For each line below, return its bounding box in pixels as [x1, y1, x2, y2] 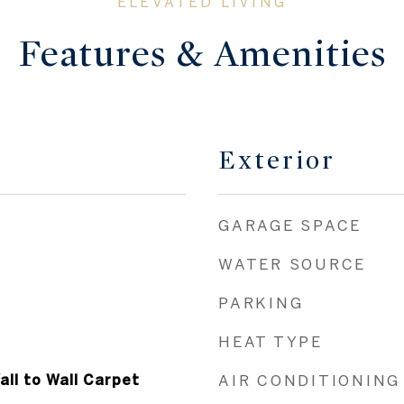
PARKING [218, 294, 304, 311]
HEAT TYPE [218, 333, 323, 350]
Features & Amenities [17, 32, 387, 76]
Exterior [218, 145, 335, 176]
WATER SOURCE [218, 255, 366, 272]
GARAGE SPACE [218, 216, 362, 234]
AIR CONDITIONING [218, 372, 400, 389]
